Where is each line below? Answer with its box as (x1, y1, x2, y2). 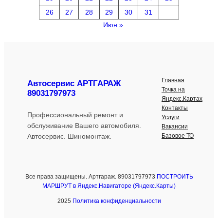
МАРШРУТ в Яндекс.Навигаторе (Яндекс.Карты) (42, 182, 176, 189)
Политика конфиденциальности (72, 197, 161, 204)
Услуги (162, 114, 180, 121)
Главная (162, 77, 184, 84)
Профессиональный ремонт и (27, 111, 123, 119)
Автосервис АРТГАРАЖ (27, 79, 121, 89)
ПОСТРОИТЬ (156, 173, 193, 180)
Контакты (162, 105, 188, 112)
